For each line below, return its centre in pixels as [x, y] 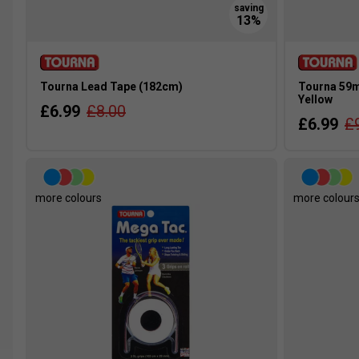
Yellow [315, 100]
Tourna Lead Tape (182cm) [111, 87]
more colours [69, 198]
